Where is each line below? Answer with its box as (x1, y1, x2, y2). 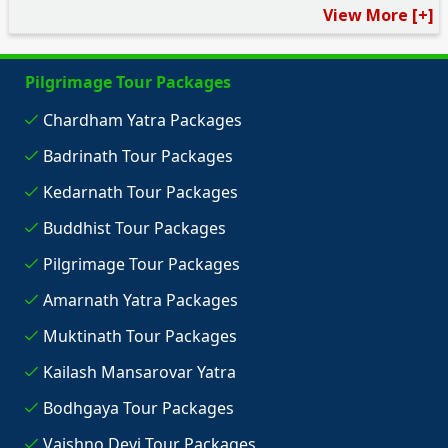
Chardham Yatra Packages (42, 109, 242, 132)
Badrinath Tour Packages (42, 145, 233, 168)
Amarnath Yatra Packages (42, 289, 238, 312)
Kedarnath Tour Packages (42, 181, 238, 204)
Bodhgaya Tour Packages (42, 397, 234, 420)
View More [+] (322, 4, 434, 27)
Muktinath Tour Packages (42, 325, 237, 348)
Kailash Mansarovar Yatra (42, 361, 236, 384)
